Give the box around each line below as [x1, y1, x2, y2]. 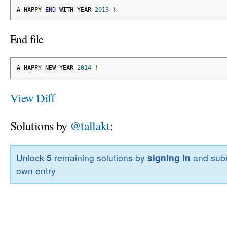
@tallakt [69, 117, 110, 134]
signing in [147, 151, 191, 164]
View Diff [10, 90, 55, 105]
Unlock [16, 151, 47, 164]
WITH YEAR [55, 6, 95, 13]
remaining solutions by [52, 151, 148, 164]
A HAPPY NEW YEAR [16, 64, 77, 72]
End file [10, 31, 44, 47]
